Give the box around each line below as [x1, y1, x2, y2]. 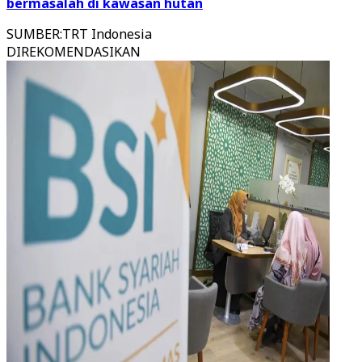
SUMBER [6, 25, 60, 43]
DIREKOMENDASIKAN [6, 43, 141, 61]
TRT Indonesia [62, 25, 152, 43]
